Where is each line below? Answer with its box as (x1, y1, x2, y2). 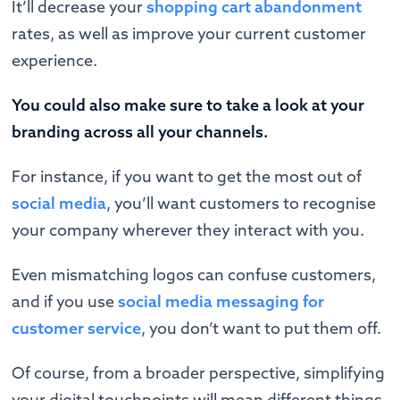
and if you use (12, 291, 119, 312)
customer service (12, 318, 142, 339)
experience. (12, 50, 102, 71)
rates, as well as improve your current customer (12, 23, 367, 45)
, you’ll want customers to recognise (106, 193, 377, 214)
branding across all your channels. (12, 121, 269, 143)
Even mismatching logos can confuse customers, (12, 264, 377, 286)
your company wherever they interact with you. (12, 220, 369, 241)
